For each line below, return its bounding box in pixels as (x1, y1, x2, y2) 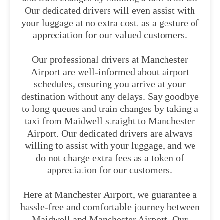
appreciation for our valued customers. (33, 29, 187, 40)
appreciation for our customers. (47, 165, 173, 175)
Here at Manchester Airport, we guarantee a (23, 189, 197, 200)
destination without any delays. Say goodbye (21, 91, 199, 102)
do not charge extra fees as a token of (36, 152, 184, 163)
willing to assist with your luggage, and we (25, 140, 195, 151)
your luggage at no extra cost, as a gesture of (21, 17, 199, 28)
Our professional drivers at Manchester (32, 54, 188, 65)
